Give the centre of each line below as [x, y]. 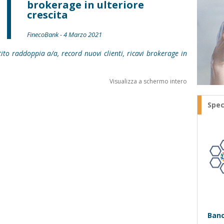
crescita [47, 15]
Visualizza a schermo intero [148, 81]
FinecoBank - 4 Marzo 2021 [64, 34]
